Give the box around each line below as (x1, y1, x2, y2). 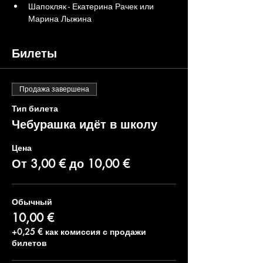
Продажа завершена (19, 85, 89, 93)
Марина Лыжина (28, 13, 92, 24)
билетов (12, 237, 47, 248)
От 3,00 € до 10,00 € (12, 156, 130, 171)
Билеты (12, 46, 57, 61)
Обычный (12, 196, 52, 207)
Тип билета (12, 103, 58, 114)
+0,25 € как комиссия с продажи (12, 226, 146, 237)
